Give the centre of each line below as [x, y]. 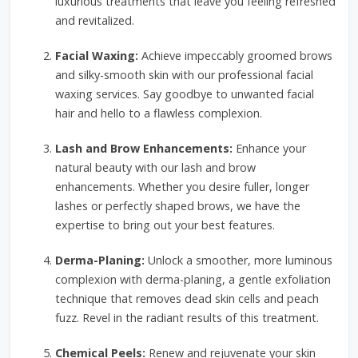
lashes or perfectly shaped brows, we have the [177, 206]
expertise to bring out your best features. [165, 225]
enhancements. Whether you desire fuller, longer [182, 187]
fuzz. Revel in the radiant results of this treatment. [187, 318]
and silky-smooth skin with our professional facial [184, 75]
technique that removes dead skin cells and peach [187, 298]
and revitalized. [94, 20]
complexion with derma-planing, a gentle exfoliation [193, 279]
